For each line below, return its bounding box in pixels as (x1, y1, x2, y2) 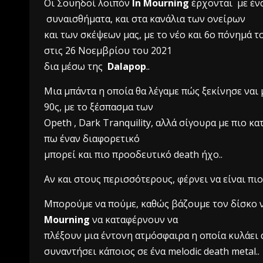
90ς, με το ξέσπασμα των (44, 100, 156, 113)
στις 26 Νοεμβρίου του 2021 (44, 44, 172, 57)
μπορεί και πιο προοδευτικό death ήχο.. (44, 148, 222, 161)
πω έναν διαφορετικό (44, 132, 142, 145)
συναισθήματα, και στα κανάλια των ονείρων (44, 12, 245, 25)
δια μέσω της (44, 60, 107, 73)
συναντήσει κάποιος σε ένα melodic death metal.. (44, 245, 259, 258)
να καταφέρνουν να (90, 213, 180, 226)
